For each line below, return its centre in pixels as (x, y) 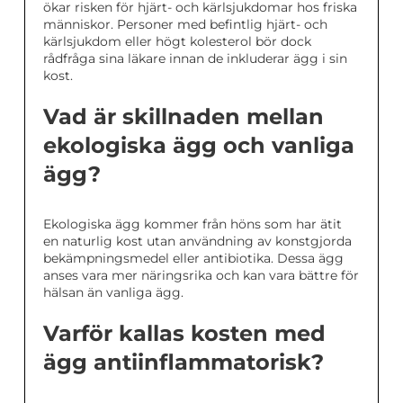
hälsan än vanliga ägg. (113, 293)
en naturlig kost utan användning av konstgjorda (197, 242)
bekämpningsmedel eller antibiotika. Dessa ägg (193, 259)
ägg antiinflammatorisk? (184, 363)
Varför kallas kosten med (184, 334)
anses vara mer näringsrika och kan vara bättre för (201, 276)
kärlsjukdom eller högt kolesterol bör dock (177, 42)
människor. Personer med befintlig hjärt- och (185, 25)
